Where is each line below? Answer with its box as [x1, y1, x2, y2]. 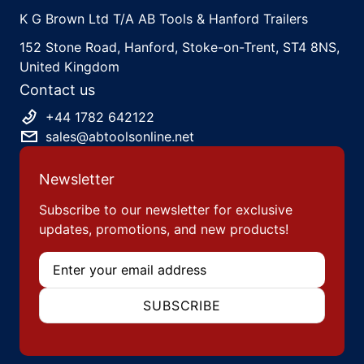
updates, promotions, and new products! [39, 220, 288, 237]
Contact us [19, 80, 95, 98]
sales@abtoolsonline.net [45, 128, 194, 145]
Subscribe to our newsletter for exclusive [39, 201, 292, 218]
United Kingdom [19, 58, 119, 75]
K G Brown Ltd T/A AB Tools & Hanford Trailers [19, 11, 308, 28]
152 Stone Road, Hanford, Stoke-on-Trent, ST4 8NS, [19, 38, 340, 55]
